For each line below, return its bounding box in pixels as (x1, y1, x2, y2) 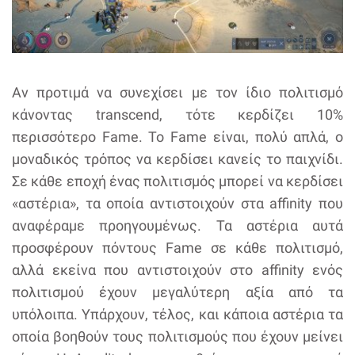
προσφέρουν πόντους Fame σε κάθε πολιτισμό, (12, 239, 343, 256)
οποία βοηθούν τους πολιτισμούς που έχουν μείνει (12, 327, 343, 345)
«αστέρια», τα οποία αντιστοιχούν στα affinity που (12, 194, 343, 212)
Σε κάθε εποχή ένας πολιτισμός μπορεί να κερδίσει (12, 172, 343, 189)
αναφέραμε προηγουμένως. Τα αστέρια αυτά (12, 216, 343, 234)
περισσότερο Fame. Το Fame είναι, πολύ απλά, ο (12, 128, 343, 145)
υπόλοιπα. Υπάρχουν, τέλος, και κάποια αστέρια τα (12, 305, 343, 323)
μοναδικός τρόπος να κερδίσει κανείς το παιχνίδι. (12, 150, 343, 167)
